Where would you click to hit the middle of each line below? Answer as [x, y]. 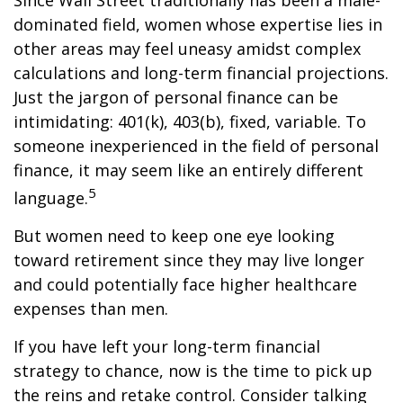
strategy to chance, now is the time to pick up [193, 371]
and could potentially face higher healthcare [185, 285]
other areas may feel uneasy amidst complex [187, 49]
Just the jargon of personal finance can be [176, 98]
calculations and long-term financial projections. [201, 73]
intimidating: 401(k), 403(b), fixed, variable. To [190, 122]
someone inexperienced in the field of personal [196, 146]
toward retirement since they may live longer [189, 260]
